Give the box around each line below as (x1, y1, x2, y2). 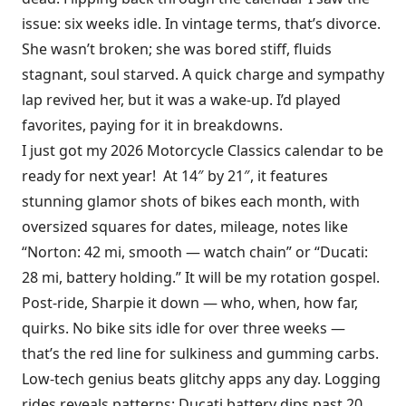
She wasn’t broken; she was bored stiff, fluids (22, 38, 332, 59)
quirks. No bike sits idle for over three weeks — (22, 317, 345, 338)
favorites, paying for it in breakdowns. (22, 114, 283, 135)
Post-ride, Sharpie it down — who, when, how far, (22, 292, 358, 313)
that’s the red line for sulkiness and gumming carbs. (22, 343, 379, 363)
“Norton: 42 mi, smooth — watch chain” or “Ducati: (22, 241, 368, 262)
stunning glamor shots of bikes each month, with (22, 190, 360, 211)
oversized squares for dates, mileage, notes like (22, 216, 348, 237)
